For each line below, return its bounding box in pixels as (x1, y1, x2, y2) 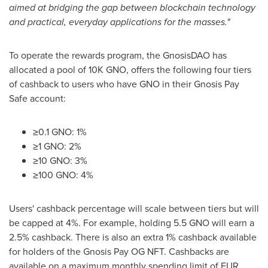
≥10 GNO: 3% (33, 154, 87, 167)
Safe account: (9, 92, 66, 105)
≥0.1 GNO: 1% (33, 125, 87, 139)
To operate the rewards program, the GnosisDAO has (9, 48, 227, 62)
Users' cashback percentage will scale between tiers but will (9, 202, 259, 215)
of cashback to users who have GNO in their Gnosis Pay (9, 77, 239, 91)
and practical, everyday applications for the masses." (9, 15, 230, 29)
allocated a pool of (9, 63, 89, 77)
